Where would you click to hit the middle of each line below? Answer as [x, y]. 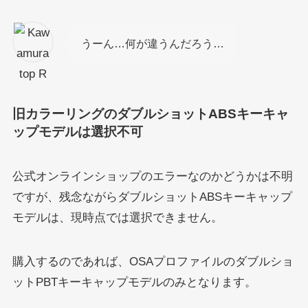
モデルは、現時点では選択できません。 [117, 218]
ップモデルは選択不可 [77, 131]
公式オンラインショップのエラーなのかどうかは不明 [152, 176]
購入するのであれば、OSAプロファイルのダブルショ [153, 262]
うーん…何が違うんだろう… [153, 44]
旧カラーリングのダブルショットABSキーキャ [150, 113]
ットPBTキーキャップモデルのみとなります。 [134, 283]
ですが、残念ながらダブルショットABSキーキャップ [152, 197]
